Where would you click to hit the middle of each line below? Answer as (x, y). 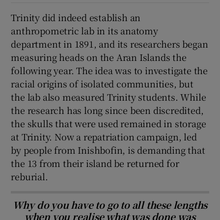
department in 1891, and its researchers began (110, 44)
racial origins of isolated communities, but (102, 83)
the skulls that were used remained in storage (109, 123)
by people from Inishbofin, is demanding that (108, 150)
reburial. (29, 176)
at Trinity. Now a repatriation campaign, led (104, 137)
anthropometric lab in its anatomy (84, 30)
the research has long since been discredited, (107, 110)
